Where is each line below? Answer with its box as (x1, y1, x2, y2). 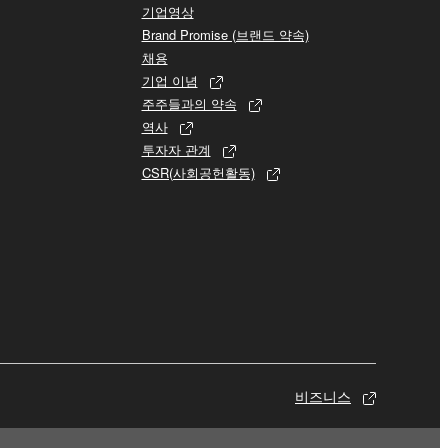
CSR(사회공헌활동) (141, 162, 255, 182)
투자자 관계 (141, 139, 211, 159)
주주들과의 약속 (141, 93, 237, 113)
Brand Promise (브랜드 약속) (141, 24, 309, 44)
